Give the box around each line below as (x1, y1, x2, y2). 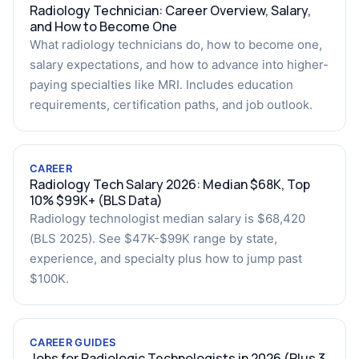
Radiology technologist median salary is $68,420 (30, 211, 305, 226)
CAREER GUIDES (30, 336, 116, 349)
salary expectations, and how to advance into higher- (30, 57, 329, 72)
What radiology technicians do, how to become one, (30, 37, 322, 52)
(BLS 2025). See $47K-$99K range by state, (30, 231, 277, 246)
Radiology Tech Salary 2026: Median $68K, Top (30, 175, 310, 193)
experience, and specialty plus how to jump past (30, 251, 302, 266)
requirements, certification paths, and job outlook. (30, 97, 313, 112)
